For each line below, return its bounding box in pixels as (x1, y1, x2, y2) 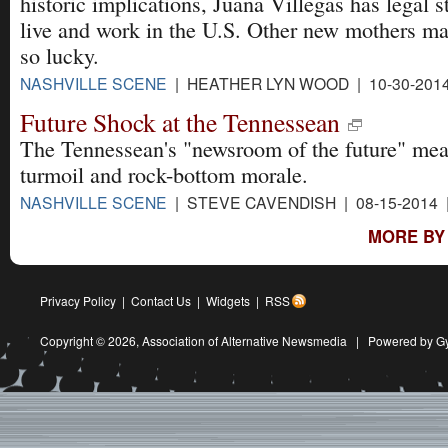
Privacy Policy (40, 291, 116, 309)
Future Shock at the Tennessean (20, 104, 340, 139)
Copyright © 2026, (40, 331, 142, 349)
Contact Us (131, 291, 191, 309)
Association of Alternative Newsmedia (142, 331, 347, 349)
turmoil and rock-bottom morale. (20, 159, 308, 189)
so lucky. (20, 40, 99, 70)
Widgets (206, 291, 250, 309)
